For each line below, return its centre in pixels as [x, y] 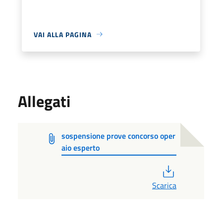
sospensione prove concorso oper [119, 136]
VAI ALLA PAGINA [63, 34]
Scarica [164, 185]
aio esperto [81, 147]
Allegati [44, 101]
